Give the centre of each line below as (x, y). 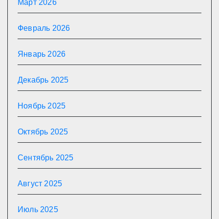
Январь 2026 (42, 54)
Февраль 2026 (44, 28)
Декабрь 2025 (43, 80)
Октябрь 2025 (43, 132)
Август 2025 (40, 184)
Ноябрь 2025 (42, 106)
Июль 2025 (38, 209)
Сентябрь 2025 (46, 158)
